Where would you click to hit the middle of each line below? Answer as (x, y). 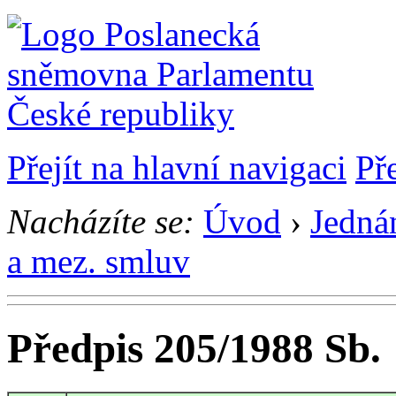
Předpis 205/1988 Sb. (194, 349)
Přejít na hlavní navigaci (177, 168)
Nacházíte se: (101, 221)
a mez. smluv (99, 261)
